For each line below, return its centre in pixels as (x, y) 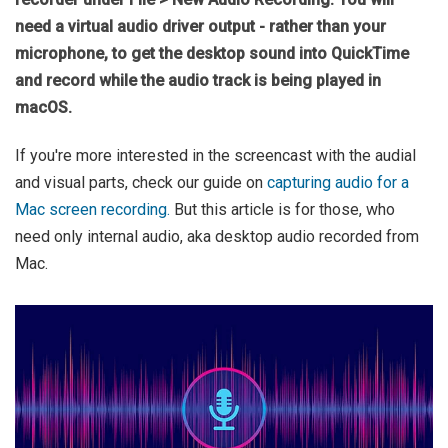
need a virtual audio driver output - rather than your (200, 26)
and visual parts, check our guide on (141, 182)
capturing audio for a (338, 182)
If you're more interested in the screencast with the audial (215, 155)
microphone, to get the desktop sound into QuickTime (212, 53)
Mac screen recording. (92, 209)
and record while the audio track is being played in (198, 80)
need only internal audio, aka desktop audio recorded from (217, 236)
